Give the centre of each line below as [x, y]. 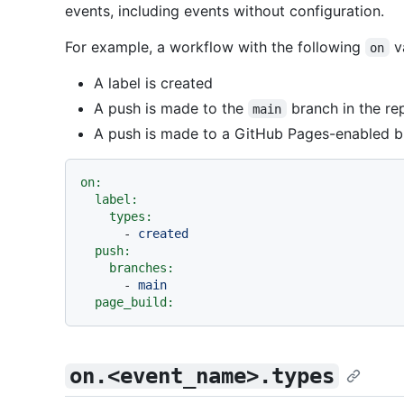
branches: [142, 267]
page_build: [134, 302]
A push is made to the [171, 108]
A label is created [153, 83]
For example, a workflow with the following [215, 46]
